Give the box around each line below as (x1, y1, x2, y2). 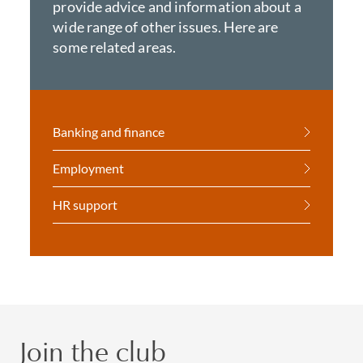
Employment (53, 160, 125, 176)
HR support (53, 197, 118, 212)
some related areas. (53, 38, 177, 56)
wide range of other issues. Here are (53, 18, 279, 36)
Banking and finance (53, 124, 165, 139)
